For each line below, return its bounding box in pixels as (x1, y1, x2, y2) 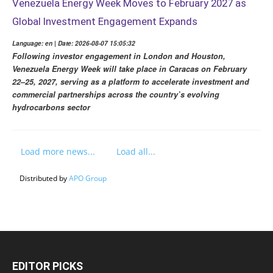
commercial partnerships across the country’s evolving (12, 89, 219, 101)
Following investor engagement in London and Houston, (12, 51, 225, 62)
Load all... (116, 146, 155, 158)
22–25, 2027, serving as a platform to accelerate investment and (12, 76, 249, 88)
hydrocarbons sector (12, 102, 90, 113)
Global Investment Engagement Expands (12, 15, 197, 28)
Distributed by (19, 173, 69, 184)
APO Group (69, 173, 107, 184)
